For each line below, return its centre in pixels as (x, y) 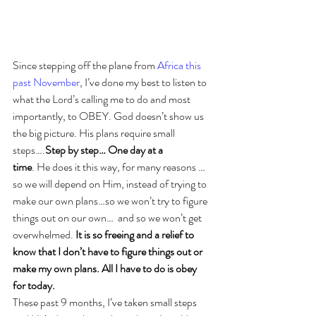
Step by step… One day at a (105, 150)
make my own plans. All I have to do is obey (106, 268)
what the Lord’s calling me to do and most (103, 99)
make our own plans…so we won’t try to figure (111, 201)
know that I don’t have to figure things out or (109, 251)
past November (46, 82)
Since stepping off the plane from (85, 65)
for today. (34, 285)
